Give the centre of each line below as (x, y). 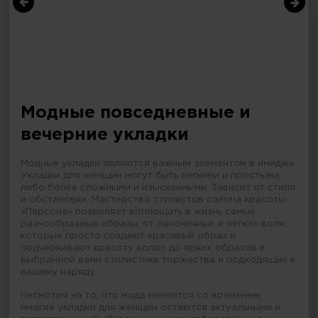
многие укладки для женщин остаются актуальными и (151, 308)
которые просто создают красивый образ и (128, 236)
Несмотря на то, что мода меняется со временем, (141, 296)
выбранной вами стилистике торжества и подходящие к (158, 260)
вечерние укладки (105, 135)
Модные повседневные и (136, 113)
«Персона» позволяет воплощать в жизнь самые (138, 212)
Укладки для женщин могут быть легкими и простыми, (151, 176)
